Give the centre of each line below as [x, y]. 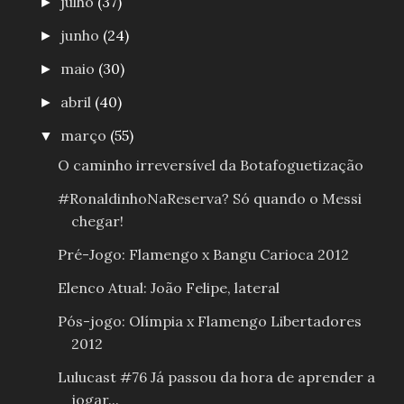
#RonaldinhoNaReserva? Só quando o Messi [209, 199]
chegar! [97, 221]
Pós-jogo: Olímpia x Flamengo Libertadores [209, 321]
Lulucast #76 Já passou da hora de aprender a [216, 377]
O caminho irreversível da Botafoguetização [210, 165]
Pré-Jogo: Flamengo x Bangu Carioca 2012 [203, 255]
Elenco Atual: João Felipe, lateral [168, 288]
